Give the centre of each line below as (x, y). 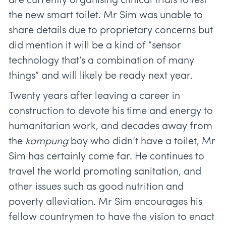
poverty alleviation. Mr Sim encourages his (105, 203)
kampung (47, 142)
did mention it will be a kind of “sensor (95, 46)
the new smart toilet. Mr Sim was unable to (106, 16)
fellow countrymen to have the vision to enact (111, 218)
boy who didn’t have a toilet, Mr (142, 142)
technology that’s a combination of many (101, 61)
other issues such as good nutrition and (96, 187)
